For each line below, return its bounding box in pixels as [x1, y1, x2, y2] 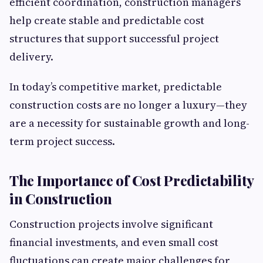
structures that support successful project [9, 31, 219, 46]
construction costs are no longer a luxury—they [9, 97, 247, 113]
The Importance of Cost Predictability [9, 171, 254, 190]
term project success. [9, 134, 115, 149]
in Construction [9, 189, 112, 208]
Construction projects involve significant [9, 217, 213, 232]
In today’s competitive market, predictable [9, 79, 222, 95]
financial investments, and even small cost [9, 235, 218, 250]
